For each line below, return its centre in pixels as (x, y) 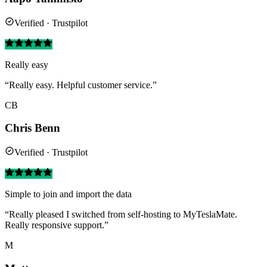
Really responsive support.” (57, 225)
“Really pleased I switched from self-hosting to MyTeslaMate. (121, 215)
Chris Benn (32, 128)
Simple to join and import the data (68, 194)
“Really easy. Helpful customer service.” (81, 85)
